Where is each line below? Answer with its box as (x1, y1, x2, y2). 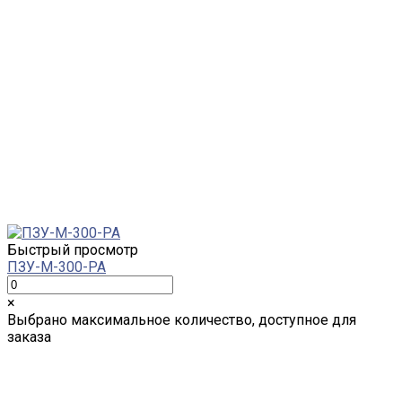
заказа (7, 328, 51, 345)
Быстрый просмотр (7, 240, 138, 258)
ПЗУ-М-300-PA (7, 258, 106, 275)
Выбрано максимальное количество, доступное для (7, 310, 356, 328)
